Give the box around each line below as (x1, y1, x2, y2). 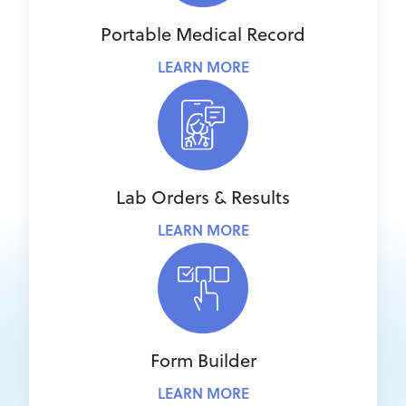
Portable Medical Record (101, 21, 305, 47)
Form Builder (150, 347, 256, 373)
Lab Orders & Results (116, 184, 290, 210)
